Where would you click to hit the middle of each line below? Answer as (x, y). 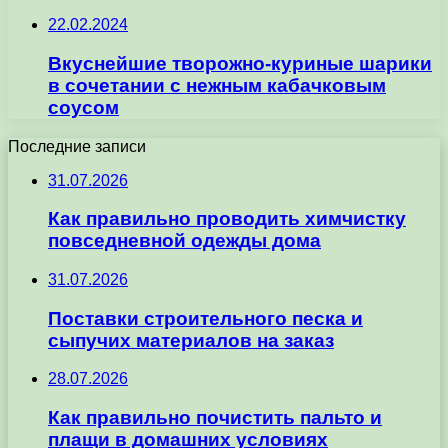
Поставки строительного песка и (205, 318)
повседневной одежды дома (184, 241)
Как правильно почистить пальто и (215, 418)
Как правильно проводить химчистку (227, 219)
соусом (83, 107)
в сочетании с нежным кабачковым (217, 85)
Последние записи (77, 146)
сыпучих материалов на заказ (191, 340)
